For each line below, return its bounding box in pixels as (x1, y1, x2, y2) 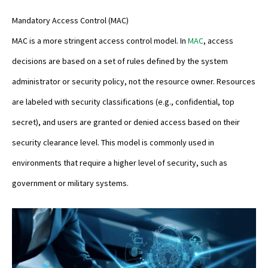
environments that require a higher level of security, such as (12, 157, 227, 169)
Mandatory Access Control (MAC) (12, 15, 129, 26)
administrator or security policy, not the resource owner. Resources (12, 76, 255, 87)
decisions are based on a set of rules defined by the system (12, 56, 228, 67)
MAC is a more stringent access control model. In (12, 35, 188, 47)
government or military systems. (12, 178, 129, 189)
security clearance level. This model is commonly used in (12, 137, 214, 148)
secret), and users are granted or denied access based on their (12, 117, 240, 128)
